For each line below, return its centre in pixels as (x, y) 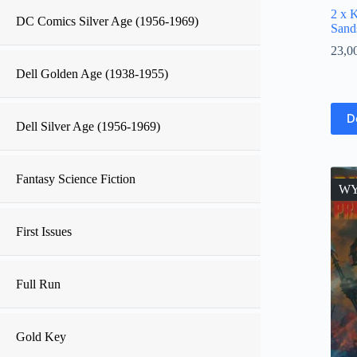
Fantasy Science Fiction (76, 179)
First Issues (44, 231)
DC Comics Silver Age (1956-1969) (107, 21)
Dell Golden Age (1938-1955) (92, 74)
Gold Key (41, 337)
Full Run (38, 284)
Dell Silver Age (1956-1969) (88, 126)
